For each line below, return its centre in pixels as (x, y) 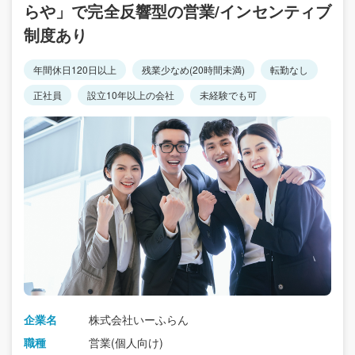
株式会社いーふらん (139, 320)
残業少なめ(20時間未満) (193, 70)
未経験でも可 (228, 95)
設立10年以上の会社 (131, 95)
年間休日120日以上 (75, 70)
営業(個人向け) (126, 343)
